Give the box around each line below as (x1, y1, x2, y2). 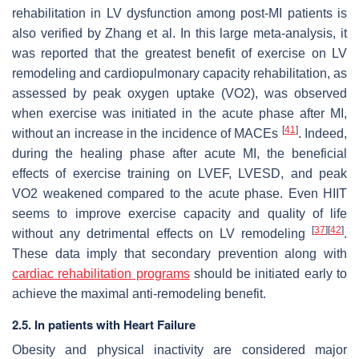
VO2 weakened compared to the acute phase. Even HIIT (12, 186, 347, 200)
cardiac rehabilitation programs (12, 266, 190, 280)
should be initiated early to (189, 266, 348, 280)
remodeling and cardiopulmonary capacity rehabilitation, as (12, 66, 347, 80)
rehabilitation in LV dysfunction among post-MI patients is (12, 6, 347, 20)
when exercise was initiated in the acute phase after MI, (12, 106, 347, 120)
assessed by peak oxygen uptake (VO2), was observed (12, 86, 347, 100)
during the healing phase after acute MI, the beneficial (12, 146, 347, 160)
